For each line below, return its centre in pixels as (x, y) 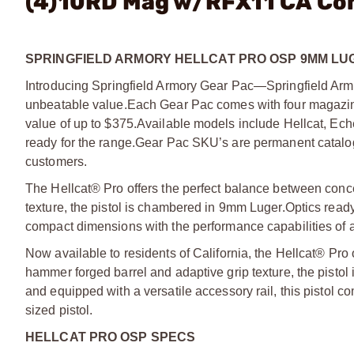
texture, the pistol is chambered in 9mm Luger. (155, 207)
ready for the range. (80, 143)
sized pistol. (59, 310)
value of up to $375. (81, 124)
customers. (56, 162)
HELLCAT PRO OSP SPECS (111, 337)
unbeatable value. (76, 105)
